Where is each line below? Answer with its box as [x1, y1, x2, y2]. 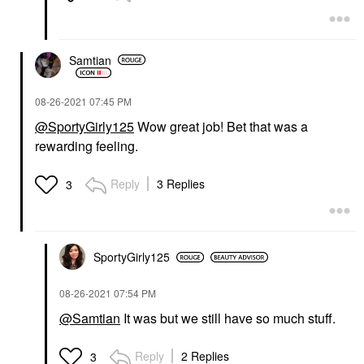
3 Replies [157, 175, 205, 192]
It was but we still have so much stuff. [120, 309, 339, 327]
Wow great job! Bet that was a [134, 117, 308, 136]
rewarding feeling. [35, 136, 141, 155]
